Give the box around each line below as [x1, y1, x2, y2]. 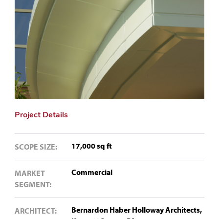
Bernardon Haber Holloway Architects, [71, 204, 202, 215]
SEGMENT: [15, 179, 51, 189]
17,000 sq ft [71, 140, 112, 151]
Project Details [15, 111, 68, 119]
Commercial [71, 167, 113, 177]
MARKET [15, 168, 45, 178]
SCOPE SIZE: [15, 141, 57, 152]
